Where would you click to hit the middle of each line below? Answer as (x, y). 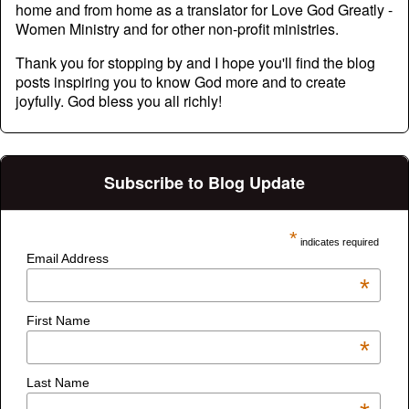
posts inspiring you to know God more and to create (181, 81)
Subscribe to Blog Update (204, 182)
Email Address (68, 258)
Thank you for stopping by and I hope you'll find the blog (195, 62)
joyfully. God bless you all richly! (119, 100)
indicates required (338, 241)
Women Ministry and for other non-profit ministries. (177, 28)
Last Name (58, 382)
